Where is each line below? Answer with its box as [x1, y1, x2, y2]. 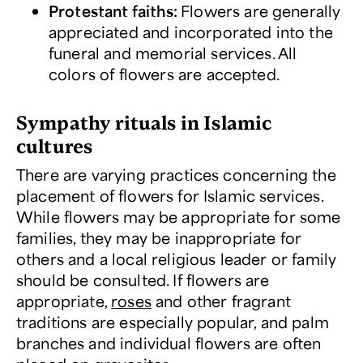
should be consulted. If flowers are [16, 270, 270, 289]
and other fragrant [151, 291, 291, 310]
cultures [16, 134, 97, 157]
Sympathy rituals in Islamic [16, 110, 272, 134]
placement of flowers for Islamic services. [16, 186, 323, 205]
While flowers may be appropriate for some [16, 207, 341, 226]
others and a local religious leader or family [16, 249, 337, 268]
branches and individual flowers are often [16, 333, 322, 352]
